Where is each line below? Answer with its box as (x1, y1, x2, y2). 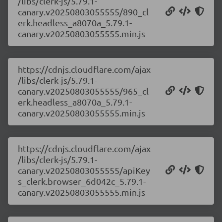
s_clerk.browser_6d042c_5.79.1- (18, 176, 146, 186)
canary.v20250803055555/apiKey (18, 165, 150, 175)
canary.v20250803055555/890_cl (18, 6, 149, 17)
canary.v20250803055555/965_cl (18, 86, 149, 96)
